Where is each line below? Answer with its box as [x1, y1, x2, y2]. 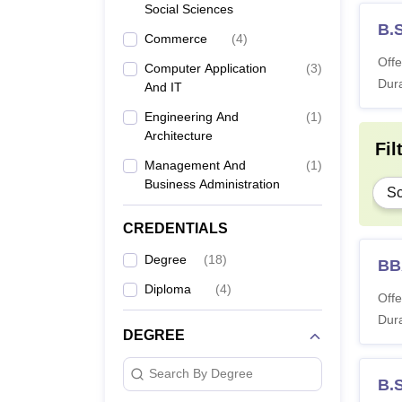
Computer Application [144, 60, 267, 75]
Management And [144, 157, 246, 172]
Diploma [144, 281, 191, 296]
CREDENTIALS [123, 220, 228, 236]
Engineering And [144, 109, 239, 124]
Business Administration [144, 176, 280, 191]
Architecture [144, 127, 213, 143]
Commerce [144, 31, 207, 46]
